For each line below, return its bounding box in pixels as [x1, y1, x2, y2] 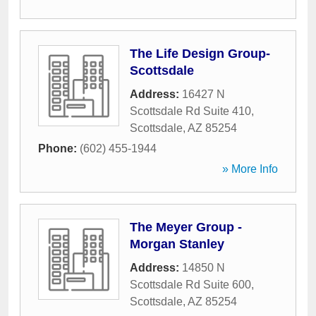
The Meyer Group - [130, 220, 242, 234]
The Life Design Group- [130, 47, 270, 61]
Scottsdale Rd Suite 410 [130, 105, 251, 117]
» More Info [222, 163, 278, 175]
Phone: [38, 142, 80, 154]
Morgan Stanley [130, 237, 224, 251]
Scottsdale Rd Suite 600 [130, 279, 251, 291]
